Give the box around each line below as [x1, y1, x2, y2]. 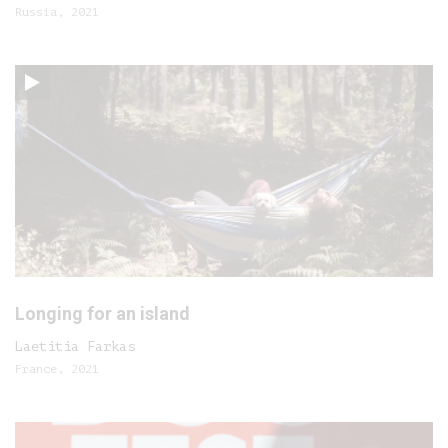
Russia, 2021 [15, 5, 99, 19]
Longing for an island [15, 303, 189, 324]
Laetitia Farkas [15, 339, 135, 354]
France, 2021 [15, 362, 99, 376]
